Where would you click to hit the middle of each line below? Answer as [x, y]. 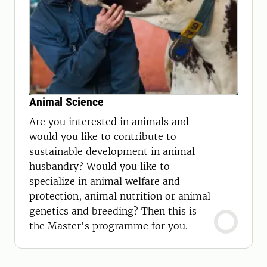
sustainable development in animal [112, 151]
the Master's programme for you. [108, 226]
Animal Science [66, 102]
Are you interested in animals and [109, 122]
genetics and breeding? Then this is [113, 211]
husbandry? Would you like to [100, 166]
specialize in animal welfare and [105, 181]
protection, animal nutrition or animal [120, 196]
